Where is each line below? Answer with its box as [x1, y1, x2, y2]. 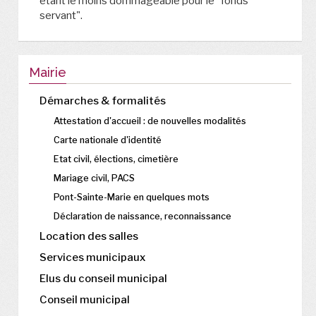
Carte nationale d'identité [54, 135, 162, 145]
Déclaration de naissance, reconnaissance [54, 211, 231, 221]
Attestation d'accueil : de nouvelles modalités [54, 116, 246, 126]
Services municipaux [39, 251, 145, 264]
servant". [39, 9, 83, 22]
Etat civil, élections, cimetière [54, 154, 178, 164]
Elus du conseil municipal [39, 272, 167, 285]
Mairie [29, 65, 66, 80]
